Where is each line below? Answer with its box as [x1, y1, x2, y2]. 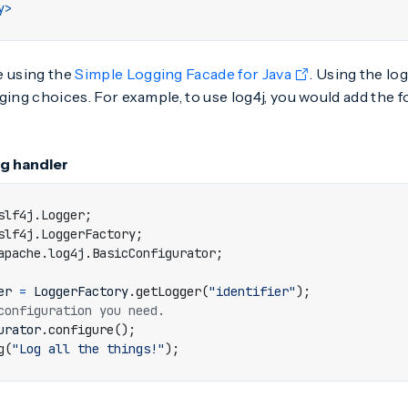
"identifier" [209, 283, 296, 300]
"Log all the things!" [12, 341, 165, 357]
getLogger [136, 283, 201, 300]
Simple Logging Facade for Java [75, 65, 291, 83]
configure [48, 321, 114, 338]
